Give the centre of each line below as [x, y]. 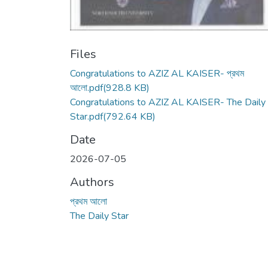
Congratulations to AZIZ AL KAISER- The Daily [168, 102]
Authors [92, 182]
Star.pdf [86, 117]
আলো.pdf [86, 88]
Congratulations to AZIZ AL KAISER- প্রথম [157, 74]
